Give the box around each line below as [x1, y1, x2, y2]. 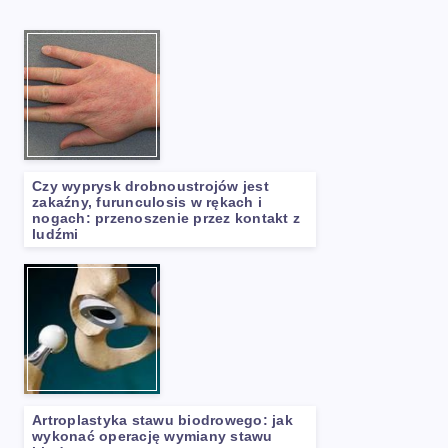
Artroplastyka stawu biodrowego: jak [32, 412, 293, 428]
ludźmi [32, 226, 79, 242]
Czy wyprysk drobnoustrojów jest [32, 178, 269, 194]
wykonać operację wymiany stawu [32, 428, 273, 444]
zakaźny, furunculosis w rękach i [32, 194, 262, 210]
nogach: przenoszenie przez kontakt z [32, 210, 300, 226]
